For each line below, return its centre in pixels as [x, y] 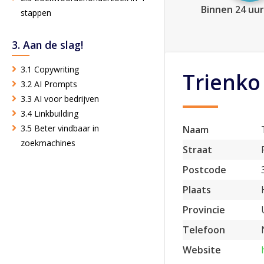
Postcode [204, 170]
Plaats [197, 190]
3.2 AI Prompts [49, 84]
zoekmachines [48, 143]
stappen [36, 13]
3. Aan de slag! [47, 45]
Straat [197, 150]
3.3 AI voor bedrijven [60, 99]
